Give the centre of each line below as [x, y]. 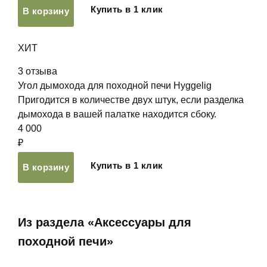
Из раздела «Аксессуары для [105, 222]
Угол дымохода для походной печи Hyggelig [115, 86]
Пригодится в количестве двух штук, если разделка [131, 100]
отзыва [41, 71]
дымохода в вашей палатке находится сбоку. [117, 114]
